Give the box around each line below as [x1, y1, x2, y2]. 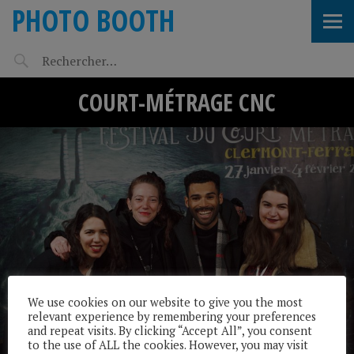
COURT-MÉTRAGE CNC [78, 86, 276, 119]
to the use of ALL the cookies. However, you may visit [28, 337, 308, 352]
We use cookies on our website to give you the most [28, 294, 303, 310]
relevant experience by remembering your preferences [28, 308, 316, 324]
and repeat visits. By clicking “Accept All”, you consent [28, 322, 312, 338]
